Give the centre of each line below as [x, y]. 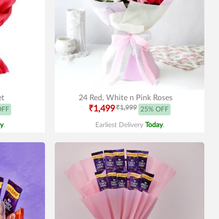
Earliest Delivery [120, 125]
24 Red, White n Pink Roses [126, 98]
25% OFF [154, 109]
